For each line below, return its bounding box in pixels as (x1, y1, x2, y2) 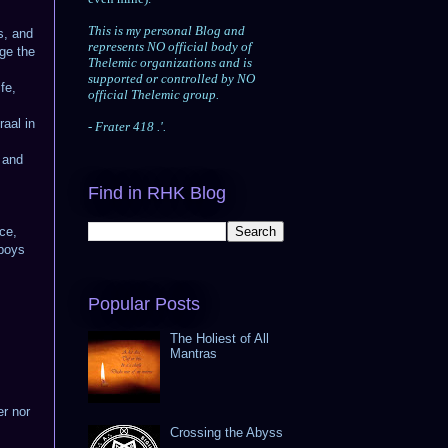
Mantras (170, 345, 218, 361)
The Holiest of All (170, 330, 270, 346)
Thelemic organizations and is (88, 55, 252, 71)
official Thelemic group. (88, 87, 219, 103)
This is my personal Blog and (88, 23, 245, 39)
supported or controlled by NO (88, 71, 255, 87)
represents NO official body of (88, 39, 252, 55)
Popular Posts (88, 294, 200, 315)
